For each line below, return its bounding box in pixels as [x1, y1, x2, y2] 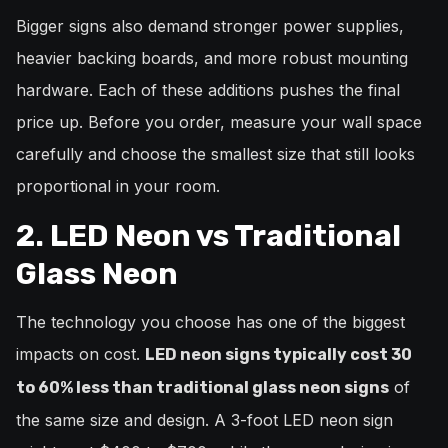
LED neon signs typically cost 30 [145, 345, 412, 365]
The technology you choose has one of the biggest [16, 312, 405, 333]
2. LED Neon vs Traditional [16, 218, 401, 255]
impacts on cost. [16, 344, 145, 365]
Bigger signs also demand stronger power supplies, [16, 16, 404, 37]
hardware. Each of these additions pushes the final [16, 80, 400, 101]
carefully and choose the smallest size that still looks [16, 144, 415, 165]
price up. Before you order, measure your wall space [16, 112, 422, 133]
